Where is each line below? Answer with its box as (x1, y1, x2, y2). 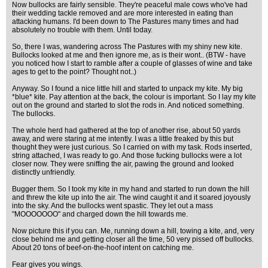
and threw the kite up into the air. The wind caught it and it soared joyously (12, 193, 251, 202)
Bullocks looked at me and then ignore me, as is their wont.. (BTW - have (12, 51, 246, 59)
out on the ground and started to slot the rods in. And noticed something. (12, 101, 244, 109)
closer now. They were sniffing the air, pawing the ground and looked (12, 160, 234, 168)
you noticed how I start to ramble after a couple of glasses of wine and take (12, 59, 252, 68)
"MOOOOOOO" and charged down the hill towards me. (12, 210, 188, 218)
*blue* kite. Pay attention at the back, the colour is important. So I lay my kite (12, 93, 256, 101)
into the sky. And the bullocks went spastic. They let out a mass (12, 202, 213, 210)
